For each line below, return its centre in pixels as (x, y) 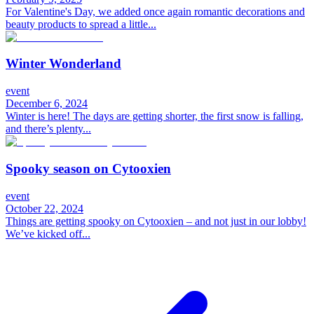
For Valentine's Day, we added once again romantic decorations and (155, 11)
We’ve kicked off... (48, 233)
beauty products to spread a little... (81, 24)
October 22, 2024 (45, 208)
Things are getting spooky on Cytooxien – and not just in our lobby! (156, 221)
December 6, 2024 (47, 104)
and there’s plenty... (48, 129)
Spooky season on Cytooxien (88, 168)
